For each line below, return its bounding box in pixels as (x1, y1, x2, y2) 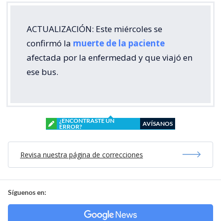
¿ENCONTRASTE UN (59, 116, 114, 124)
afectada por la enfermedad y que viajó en (27, 51, 192, 63)
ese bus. (27, 66, 58, 77)
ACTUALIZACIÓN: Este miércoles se (27, 23, 162, 35)
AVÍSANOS (143, 119, 173, 127)
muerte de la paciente (73, 37, 165, 49)
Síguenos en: (8, 187, 46, 196)
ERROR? (59, 122, 82, 130)
